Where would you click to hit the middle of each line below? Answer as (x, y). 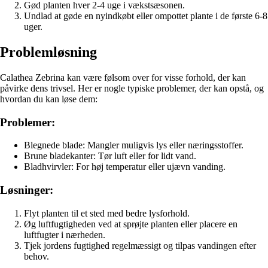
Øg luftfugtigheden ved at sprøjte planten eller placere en (131, 224)
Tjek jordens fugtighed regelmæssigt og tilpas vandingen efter (140, 245)
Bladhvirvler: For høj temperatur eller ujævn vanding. (125, 167)
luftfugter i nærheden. (65, 234)
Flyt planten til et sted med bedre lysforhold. (107, 213)
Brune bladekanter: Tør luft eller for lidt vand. (110, 156)
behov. (36, 256)
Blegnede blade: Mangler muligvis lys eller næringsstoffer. (134, 145)
